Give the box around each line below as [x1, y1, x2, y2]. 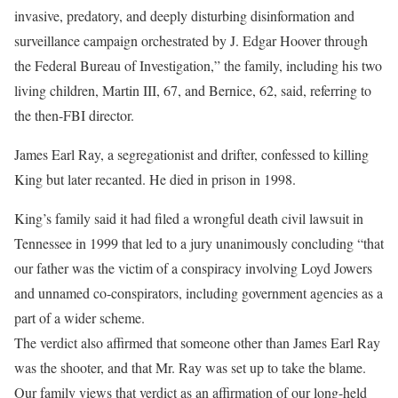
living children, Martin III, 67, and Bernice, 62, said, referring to [14, 81, 371, 100]
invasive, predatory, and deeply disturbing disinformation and [14, 6, 354, 26]
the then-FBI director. [14, 106, 134, 125]
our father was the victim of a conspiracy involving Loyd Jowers [14, 259, 372, 278]
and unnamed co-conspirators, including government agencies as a [14, 283, 383, 303]
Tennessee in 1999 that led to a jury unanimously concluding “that [14, 234, 384, 253]
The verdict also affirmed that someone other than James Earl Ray [14, 333, 380, 353]
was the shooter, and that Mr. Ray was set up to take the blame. [14, 358, 366, 378]
